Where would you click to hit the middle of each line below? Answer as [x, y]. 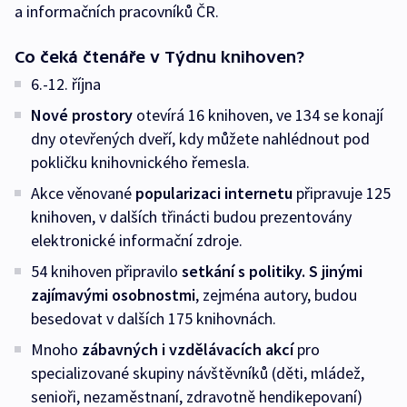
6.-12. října [66, 84]
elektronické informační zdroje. [137, 240]
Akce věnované [83, 193]
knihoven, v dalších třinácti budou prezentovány [191, 216]
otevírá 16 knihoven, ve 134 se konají [258, 114]
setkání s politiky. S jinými [272, 271]
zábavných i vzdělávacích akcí [188, 349]
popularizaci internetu [214, 193]
